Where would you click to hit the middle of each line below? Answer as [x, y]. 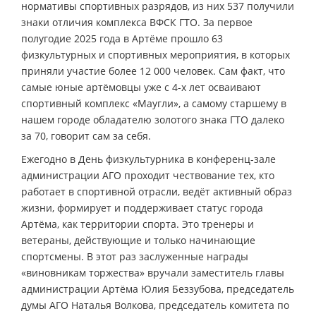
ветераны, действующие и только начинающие [138, 240]
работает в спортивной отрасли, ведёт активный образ [157, 191]
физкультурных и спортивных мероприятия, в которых [156, 54]
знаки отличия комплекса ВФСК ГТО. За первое [137, 22]
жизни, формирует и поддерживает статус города [142, 207]
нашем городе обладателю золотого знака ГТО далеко [153, 119]
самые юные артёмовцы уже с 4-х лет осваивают [141, 87]
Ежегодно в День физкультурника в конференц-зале [148, 159]
